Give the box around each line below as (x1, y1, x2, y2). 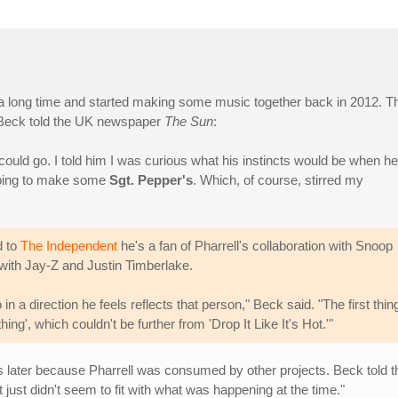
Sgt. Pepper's (109, 172, 193, 187)
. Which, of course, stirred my (193, 172, 363, 187)
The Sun (164, 114, 213, 129)
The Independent (20, 238, 117, 253)
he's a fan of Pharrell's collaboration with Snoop (117, 238, 393, 253)
